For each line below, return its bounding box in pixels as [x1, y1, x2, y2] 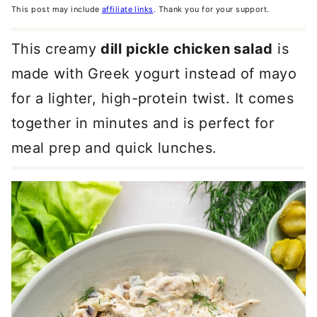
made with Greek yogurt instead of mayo [11, 65, 297, 82]
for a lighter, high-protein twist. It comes [11, 90, 294, 107]
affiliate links [101, 4, 154, 14]
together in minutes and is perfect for [11, 115, 275, 132]
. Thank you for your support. [153, 4, 270, 14]
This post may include [11, 4, 102, 14]
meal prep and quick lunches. [11, 139, 217, 156]
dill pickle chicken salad [100, 40, 273, 57]
